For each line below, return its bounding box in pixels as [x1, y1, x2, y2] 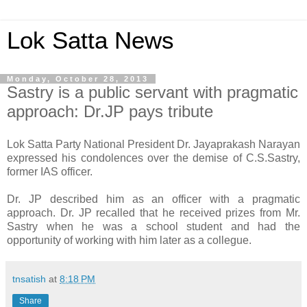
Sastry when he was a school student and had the [7, 220, 300, 232]
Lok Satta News [7, 27, 174, 53]
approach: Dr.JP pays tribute [7, 102, 213, 121]
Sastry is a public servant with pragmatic [7, 83, 298, 101]
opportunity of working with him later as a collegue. [7, 234, 251, 246]
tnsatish [12, 273, 46, 284]
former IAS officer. [7, 165, 93, 177]
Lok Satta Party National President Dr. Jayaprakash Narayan [7, 138, 300, 150]
